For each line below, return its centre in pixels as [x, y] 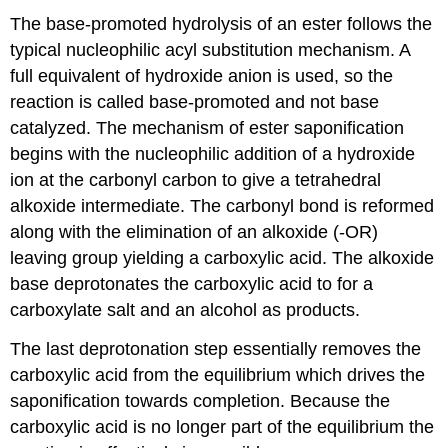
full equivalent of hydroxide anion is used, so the [202, 76]
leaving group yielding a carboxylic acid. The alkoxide [222, 258]
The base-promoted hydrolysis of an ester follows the [221, 24]
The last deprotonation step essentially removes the [216, 349]
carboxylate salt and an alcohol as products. [185, 310]
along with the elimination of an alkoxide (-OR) [194, 232]
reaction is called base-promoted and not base [195, 102]
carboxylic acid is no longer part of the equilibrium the [222, 427]
